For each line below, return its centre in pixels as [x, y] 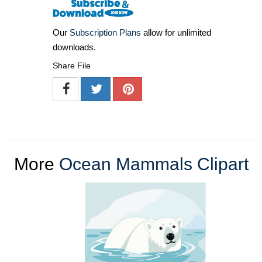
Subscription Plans [105, 33]
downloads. [74, 47]
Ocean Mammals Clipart [154, 164]
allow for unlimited [176, 33]
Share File [72, 66]
